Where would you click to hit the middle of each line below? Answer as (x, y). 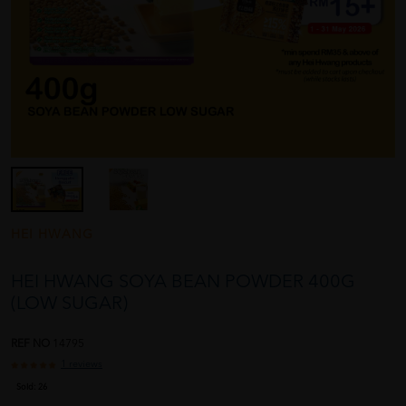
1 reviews (82, 365)
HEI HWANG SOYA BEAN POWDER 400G (183, 283)
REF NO (32, 345)
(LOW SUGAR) (69, 305)
